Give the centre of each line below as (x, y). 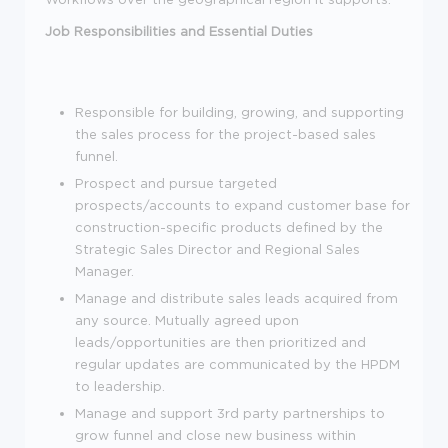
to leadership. (120, 385)
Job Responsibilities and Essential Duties (179, 30)
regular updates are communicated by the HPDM (237, 363)
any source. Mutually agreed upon (187, 319)
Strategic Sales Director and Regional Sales (217, 248)
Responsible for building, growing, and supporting (239, 111)
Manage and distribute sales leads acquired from (236, 297)
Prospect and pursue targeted (176, 182)
